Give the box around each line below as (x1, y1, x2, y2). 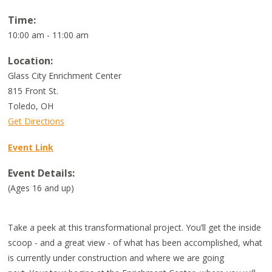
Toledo (8, 100, 36, 112)
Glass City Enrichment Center (8, 70, 122, 81)
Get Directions (8, 115, 65, 127)
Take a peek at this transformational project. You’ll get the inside (8, 222, 262, 233)
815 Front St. (8, 85, 59, 97)
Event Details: (8, 166, 75, 180)
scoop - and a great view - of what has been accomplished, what (8, 237, 263, 248)
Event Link (8, 141, 54, 153)
